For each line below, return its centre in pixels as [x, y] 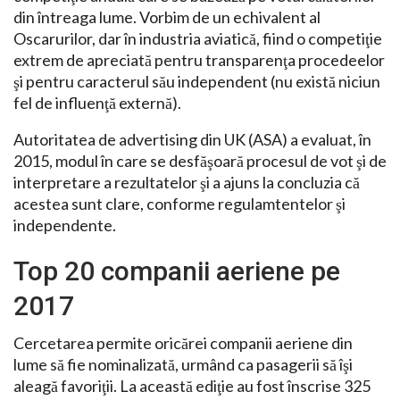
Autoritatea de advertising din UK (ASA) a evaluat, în [192, 140]
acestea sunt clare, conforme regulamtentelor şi [179, 204]
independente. [65, 225]
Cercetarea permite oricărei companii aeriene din [183, 343]
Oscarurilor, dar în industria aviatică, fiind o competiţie [198, 39]
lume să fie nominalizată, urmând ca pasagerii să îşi [183, 365]
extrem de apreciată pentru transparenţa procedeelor [199, 60]
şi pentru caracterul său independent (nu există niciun [197, 82]
